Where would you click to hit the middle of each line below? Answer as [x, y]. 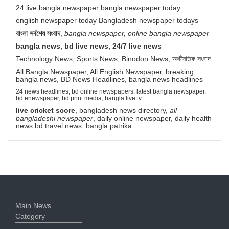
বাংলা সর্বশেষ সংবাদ [38, 33]
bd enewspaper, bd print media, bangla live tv [79, 98]
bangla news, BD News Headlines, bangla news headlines [109, 79]
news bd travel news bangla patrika [74, 125]
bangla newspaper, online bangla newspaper [137, 33]
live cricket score [45, 110]
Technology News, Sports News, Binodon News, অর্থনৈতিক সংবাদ [113, 59]
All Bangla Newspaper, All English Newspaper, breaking [105, 71]
